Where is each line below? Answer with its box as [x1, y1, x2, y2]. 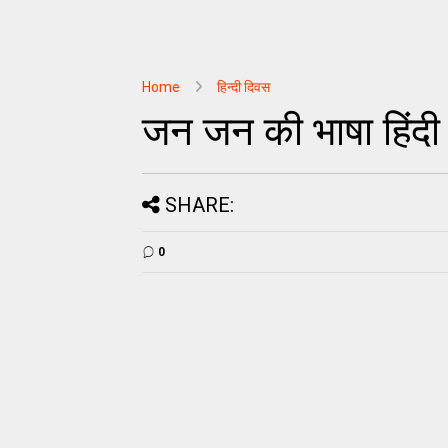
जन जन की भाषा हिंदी [142, 108, 440, 155]
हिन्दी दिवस [217, 79, 270, 95]
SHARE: [165, 193, 234, 217]
